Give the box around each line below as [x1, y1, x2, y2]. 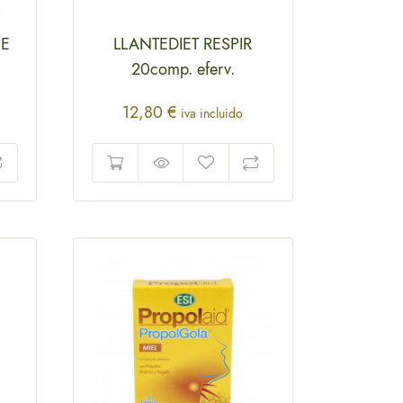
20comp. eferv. [130, 58, 235, 82]
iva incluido [181, 104, 244, 123]
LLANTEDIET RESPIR [113, 32, 253, 57]
